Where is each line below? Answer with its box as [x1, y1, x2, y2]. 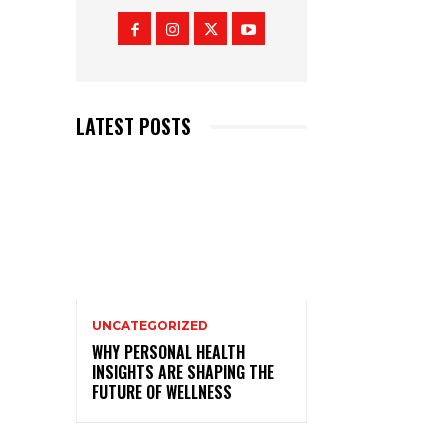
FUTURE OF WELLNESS [92, 380, 232, 405]
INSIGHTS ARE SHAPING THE [92, 360, 274, 385]
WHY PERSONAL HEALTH [92, 340, 245, 365]
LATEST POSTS [76, 111, 191, 142]
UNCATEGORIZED [92, 318, 208, 334]
